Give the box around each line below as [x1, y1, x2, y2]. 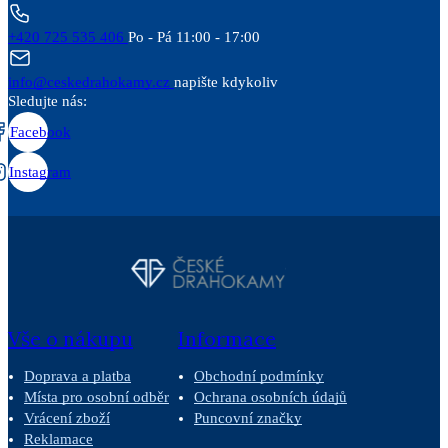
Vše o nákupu [8, 326, 133, 352]
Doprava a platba [24, 368, 131, 385]
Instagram [9, 163, 71, 180]
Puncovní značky [194, 410, 302, 427]
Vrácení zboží [24, 410, 110, 427]
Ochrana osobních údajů [194, 389, 347, 406]
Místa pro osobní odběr [24, 389, 169, 406]
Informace [178, 326, 276, 352]
